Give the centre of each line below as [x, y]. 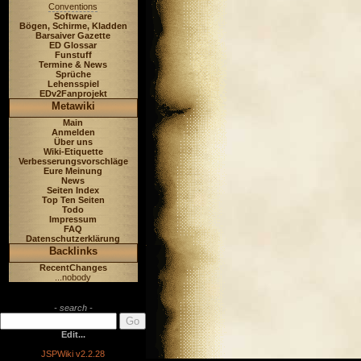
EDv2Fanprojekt [73, 93]
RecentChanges [73, 268]
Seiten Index [73, 190]
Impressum [73, 219]
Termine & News [73, 64]
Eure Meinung [73, 171]
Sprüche [73, 74]
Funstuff [73, 55]
